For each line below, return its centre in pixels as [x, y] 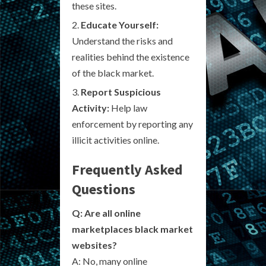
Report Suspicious [121, 91]
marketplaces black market [132, 229]
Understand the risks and [122, 40]
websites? [94, 245]
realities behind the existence [131, 56]
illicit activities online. [115, 140]
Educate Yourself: [120, 24]
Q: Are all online [106, 213]
